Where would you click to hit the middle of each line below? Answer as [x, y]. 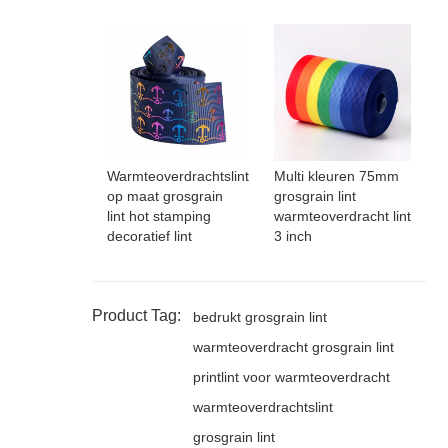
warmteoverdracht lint [342, 216]
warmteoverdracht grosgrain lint [293, 347]
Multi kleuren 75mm [336, 176]
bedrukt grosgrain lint [259, 317]
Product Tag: [136, 316]
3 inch [292, 236]
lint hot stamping [158, 216]
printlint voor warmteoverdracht [291, 377]
